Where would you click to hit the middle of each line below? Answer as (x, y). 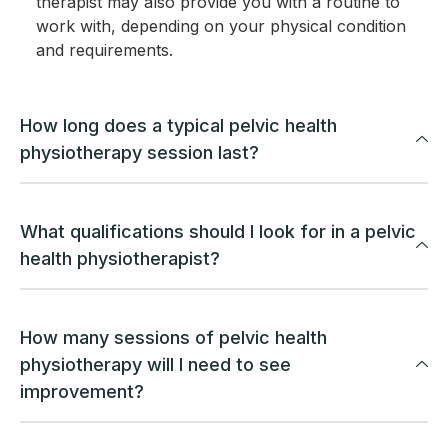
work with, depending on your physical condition (221, 26)
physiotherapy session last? (139, 153)
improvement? (82, 392)
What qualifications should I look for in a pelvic (218, 232)
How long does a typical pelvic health (178, 126)
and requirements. (104, 50)
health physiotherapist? (120, 259)
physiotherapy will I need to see (155, 365)
